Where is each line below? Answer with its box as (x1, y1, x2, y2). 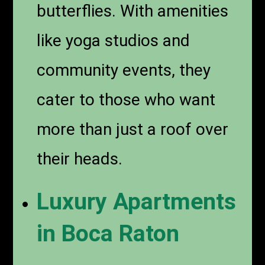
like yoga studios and (37, 30, 190, 50)
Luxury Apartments (37, 188, 237, 215)
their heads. (37, 148, 123, 169)
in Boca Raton (37, 219, 180, 247)
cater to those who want (37, 89, 216, 109)
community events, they (37, 60, 211, 80)
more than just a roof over (37, 119, 229, 139)
